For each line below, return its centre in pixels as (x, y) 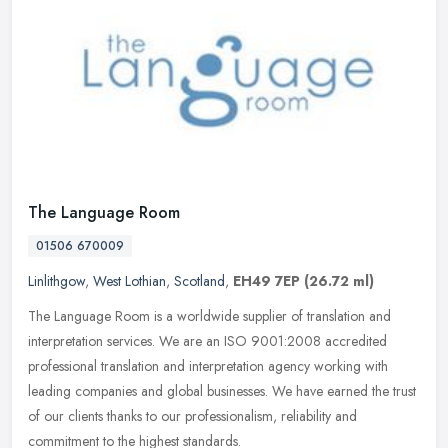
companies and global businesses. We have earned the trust (245, 391)
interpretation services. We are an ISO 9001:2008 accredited (207, 341)
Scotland (199, 281)
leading (49, 391)
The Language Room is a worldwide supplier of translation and (209, 316)
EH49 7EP (266, 281)
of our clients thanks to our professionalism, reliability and (192, 416)
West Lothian (129, 281)
